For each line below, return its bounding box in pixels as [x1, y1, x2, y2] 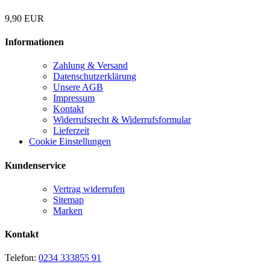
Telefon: [5, 253, 39, 263]
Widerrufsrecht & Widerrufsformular [53, 115, 191, 125]
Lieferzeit [53, 125, 89, 136]
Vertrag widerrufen [53, 183, 125, 194]
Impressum [53, 93, 95, 104]
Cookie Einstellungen [29, 136, 111, 147]
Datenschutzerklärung [53, 71, 136, 82]
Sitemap [53, 194, 84, 205]
